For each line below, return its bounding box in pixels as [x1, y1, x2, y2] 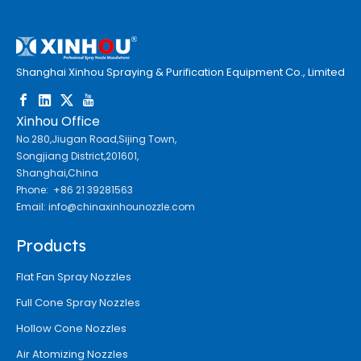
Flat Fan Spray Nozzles [16, 268, 131, 284]
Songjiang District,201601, [16, 148, 139, 163]
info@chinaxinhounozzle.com [48, 199, 195, 214]
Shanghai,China [16, 165, 98, 180]
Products [16, 234, 86, 255]
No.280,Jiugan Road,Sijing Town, [16, 131, 176, 146]
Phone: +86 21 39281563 [16, 182, 133, 197]
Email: [16, 199, 48, 214]
